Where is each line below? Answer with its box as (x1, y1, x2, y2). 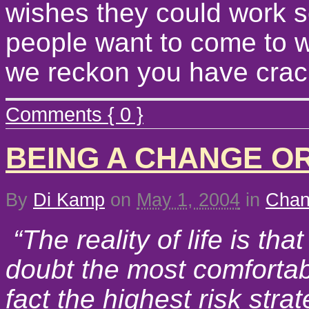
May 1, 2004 (137, 190, 240, 211)
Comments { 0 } (6, 102, 143, 126)
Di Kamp (33, 190, 105, 211)
